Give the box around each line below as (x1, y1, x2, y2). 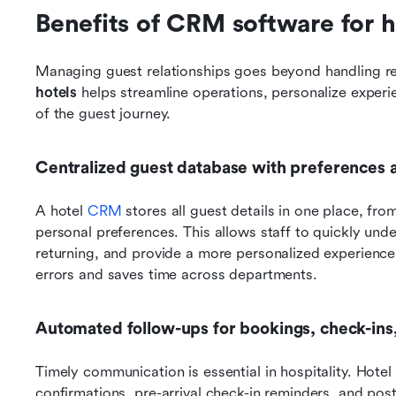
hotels (35, 84, 78, 101)
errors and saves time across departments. (35, 266, 317, 283)
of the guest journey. (35, 105, 171, 122)
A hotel (35, 202, 88, 219)
